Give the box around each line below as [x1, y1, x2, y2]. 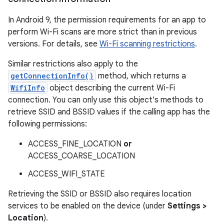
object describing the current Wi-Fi [47, 83, 175, 93]
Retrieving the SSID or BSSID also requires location [8, 189, 191, 199]
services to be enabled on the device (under [8, 201, 167, 211]
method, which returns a [96, 71, 186, 81]
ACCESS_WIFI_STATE [28, 169, 105, 179]
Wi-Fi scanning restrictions [99, 39, 195, 49]
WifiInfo [10, 83, 45, 92]
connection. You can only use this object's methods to [8, 95, 203, 105]
